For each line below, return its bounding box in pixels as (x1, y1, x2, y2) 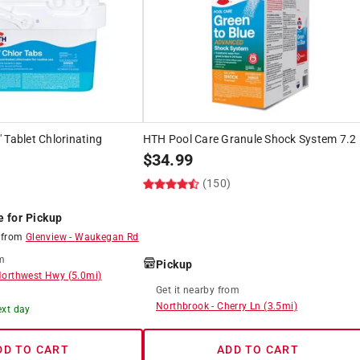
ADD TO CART (217, 342, 299, 356)
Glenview (25, 231, 67, 243)
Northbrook (155, 300, 209, 312)
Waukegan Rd (75, 231, 139, 243)
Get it (155, 284, 183, 296)
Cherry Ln (217, 300, 261, 312)
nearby (182, 284, 215, 296)
